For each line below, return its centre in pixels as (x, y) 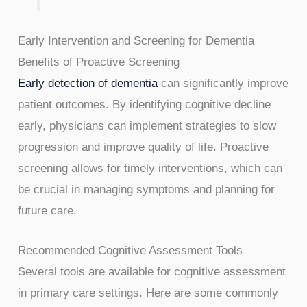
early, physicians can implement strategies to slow (147, 125)
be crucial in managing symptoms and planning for (147, 189)
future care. (48, 210)
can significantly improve (223, 83)
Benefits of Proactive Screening (99, 62)
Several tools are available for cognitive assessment (152, 271)
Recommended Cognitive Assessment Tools (131, 250)
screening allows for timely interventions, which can (150, 168)
